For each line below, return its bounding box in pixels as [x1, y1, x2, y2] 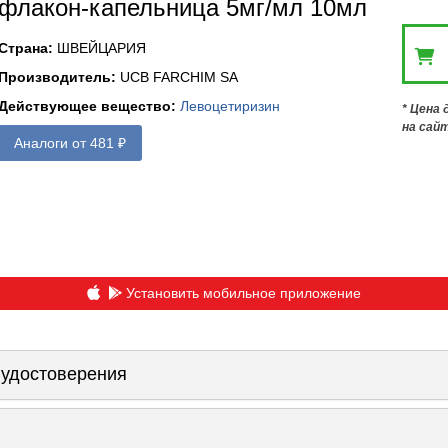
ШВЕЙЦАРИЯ [56, 40, 146, 56]
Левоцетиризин [179, 98, 280, 114]
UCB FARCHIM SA [119, 69, 238, 85]
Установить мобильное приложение [125, 284, 361, 301]
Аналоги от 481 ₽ [13, 135, 126, 151]
